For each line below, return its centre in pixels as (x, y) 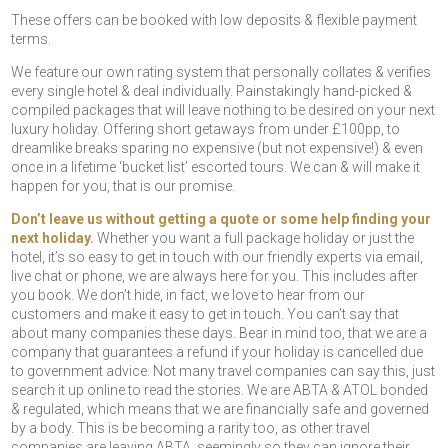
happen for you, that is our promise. (123, 186)
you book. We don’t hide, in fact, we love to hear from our (188, 295)
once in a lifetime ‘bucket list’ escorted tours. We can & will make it (216, 167)
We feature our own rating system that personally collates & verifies (221, 72)
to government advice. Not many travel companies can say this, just (223, 371)
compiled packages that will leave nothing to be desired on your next (223, 110)
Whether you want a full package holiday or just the (254, 238)
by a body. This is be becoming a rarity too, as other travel (191, 428)
